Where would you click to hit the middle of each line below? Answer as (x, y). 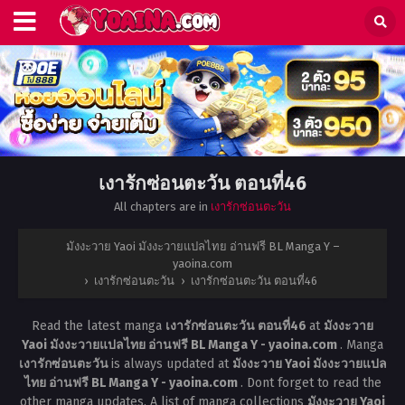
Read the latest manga (99, 326)
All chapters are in (162, 207)
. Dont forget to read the (311, 383)
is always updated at (171, 364)
